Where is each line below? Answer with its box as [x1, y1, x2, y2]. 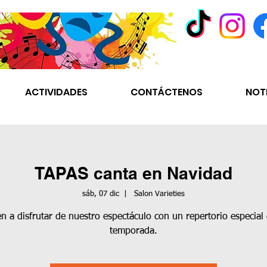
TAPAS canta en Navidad [35, 163, 232, 183]
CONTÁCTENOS [131, 85, 203, 99]
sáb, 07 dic [82, 190, 119, 198]
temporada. [110, 226, 157, 237]
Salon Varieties [132, 190, 185, 198]
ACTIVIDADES [25, 85, 88, 99]
